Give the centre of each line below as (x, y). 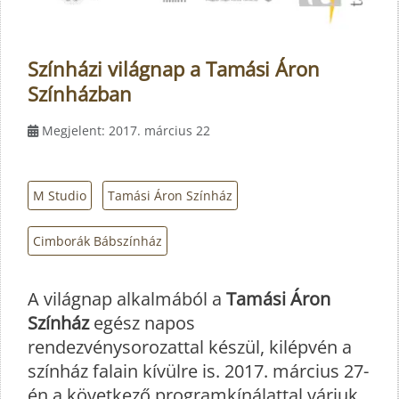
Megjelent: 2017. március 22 (126, 131)
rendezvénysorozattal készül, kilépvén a (190, 346)
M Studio (60, 196)
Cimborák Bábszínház (98, 241)
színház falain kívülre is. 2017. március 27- (198, 370)
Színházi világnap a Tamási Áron (174, 69)
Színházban (80, 94)
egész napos (142, 322)
